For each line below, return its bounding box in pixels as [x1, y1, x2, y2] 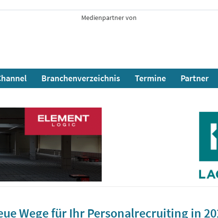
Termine [135, 73, 166, 84]
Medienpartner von [81, 13, 137, 22]
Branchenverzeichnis [41, 73, 120, 84]
